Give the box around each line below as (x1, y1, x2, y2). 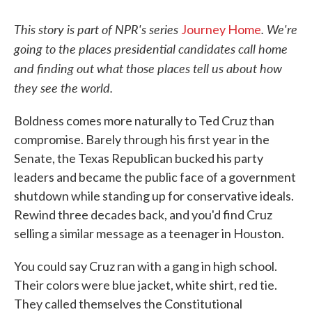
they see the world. (14, 79, 113, 96)
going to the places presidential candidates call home (14, 40, 288, 57)
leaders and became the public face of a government (14, 169, 296, 185)
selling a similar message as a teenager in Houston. (14, 226, 284, 241)
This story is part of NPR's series (14, 20, 181, 38)
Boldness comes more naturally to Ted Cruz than (14, 113, 274, 128)
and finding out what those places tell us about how (14, 59, 282, 77)
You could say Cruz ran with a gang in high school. (14, 258, 277, 274)
